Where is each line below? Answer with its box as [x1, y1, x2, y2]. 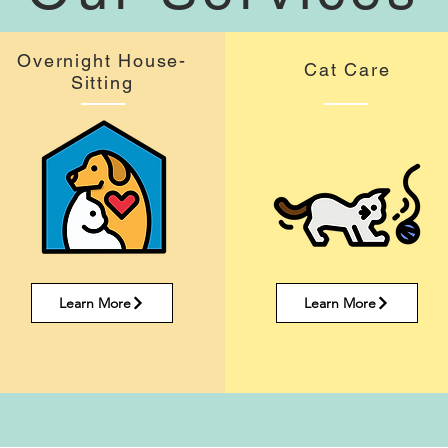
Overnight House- [17, 50, 188, 71]
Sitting [70, 72, 134, 93]
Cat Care [304, 59, 391, 80]
